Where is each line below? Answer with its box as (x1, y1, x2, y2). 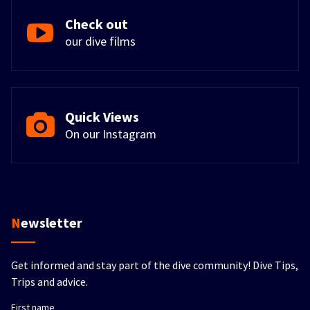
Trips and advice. (11, 275, 88, 289)
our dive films (65, 33, 136, 50)
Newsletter (21, 214, 82, 232)
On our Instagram (65, 126, 156, 143)
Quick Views (65, 108, 139, 126)
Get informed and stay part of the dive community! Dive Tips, (11, 258, 298, 273)
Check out (65, 15, 128, 33)
